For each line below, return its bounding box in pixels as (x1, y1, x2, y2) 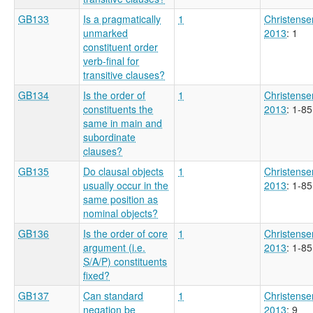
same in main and (83, 115, 162, 130)
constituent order (83, 39, 158, 54)
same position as (83, 191, 158, 206)
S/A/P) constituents (83, 254, 167, 268)
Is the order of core (83, 226, 168, 240)
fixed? (83, 268, 110, 282)
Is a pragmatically (83, 11, 161, 26)
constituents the (83, 101, 153, 116)
